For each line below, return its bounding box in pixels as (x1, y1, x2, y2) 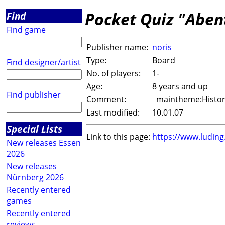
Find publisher (7, 89, 61, 100)
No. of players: (86, 68, 141, 79)
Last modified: (86, 107, 140, 119)
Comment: (86, 94, 126, 105)
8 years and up (152, 81, 208, 92)
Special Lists (7, 122, 62, 136)
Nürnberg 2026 (7, 172, 64, 183)
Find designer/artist (7, 57, 81, 68)
